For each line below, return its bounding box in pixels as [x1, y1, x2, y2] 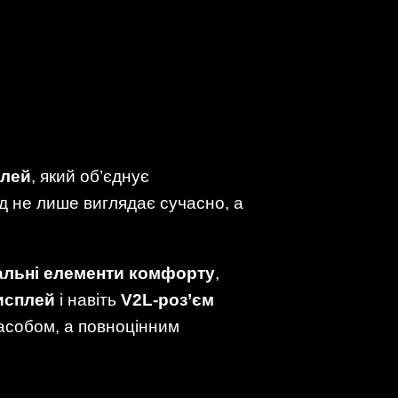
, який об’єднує [31, 166, 149, 186]
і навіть [55, 290, 121, 309]
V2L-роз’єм [121, 290, 214, 309]
